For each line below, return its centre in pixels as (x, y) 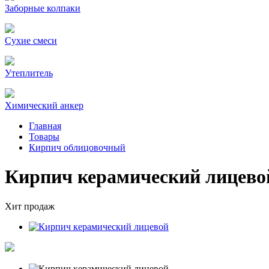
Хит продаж (30, 206)
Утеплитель (29, 73)
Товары (44, 137)
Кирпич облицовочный (77, 147)
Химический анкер (44, 105)
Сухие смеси (31, 41)
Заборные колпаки (43, 8)
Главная (45, 126)
